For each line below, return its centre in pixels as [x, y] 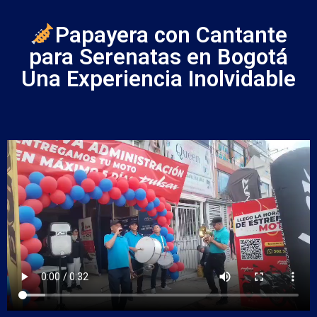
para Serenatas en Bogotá [158, 57]
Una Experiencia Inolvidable [158, 79]
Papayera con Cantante [171, 35]
